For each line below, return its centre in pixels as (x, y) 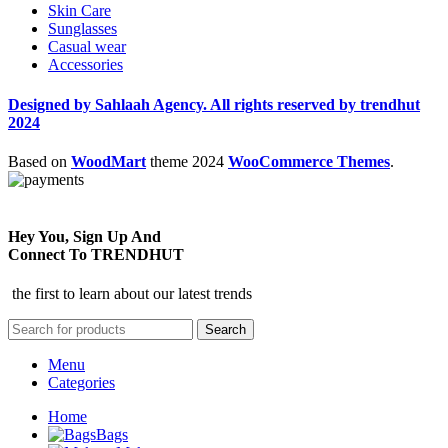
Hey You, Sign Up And (84, 237)
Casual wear (87, 47)
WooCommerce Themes (309, 161)
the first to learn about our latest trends (130, 294)
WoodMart (108, 161)
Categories (81, 383)
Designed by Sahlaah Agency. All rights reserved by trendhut (214, 104)
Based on (39, 161)
